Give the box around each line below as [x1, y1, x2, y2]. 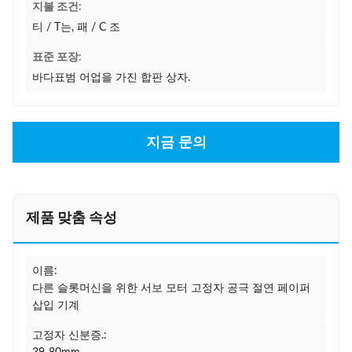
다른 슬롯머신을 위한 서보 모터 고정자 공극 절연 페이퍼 [32, 283, 310, 294]
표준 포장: [32, 52, 82, 63]
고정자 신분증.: [32, 330, 107, 341]
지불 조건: [32, 2, 82, 13]
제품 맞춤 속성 [26, 211, 117, 225]
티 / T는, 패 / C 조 [32, 22, 120, 33]
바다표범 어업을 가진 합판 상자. [32, 72, 190, 83]
